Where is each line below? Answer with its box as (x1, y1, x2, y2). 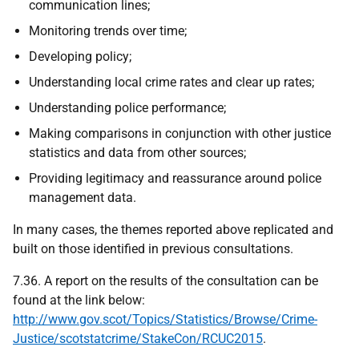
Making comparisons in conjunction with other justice (29, 126, 331, 141)
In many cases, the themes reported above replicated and (13, 222, 333, 237)
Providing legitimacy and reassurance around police (29, 171, 321, 186)
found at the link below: (13, 292, 145, 308)
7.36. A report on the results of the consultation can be (13, 273, 318, 288)
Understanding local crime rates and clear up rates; (29, 75, 314, 90)
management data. (29, 190, 136, 205)
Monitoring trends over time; (29, 23, 187, 38)
